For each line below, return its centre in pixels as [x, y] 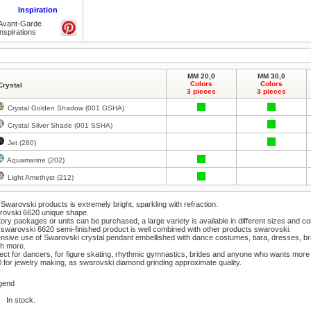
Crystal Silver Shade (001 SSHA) [59, 125]
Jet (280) [21, 143]
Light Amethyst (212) [40, 177]
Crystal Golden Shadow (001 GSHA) [65, 108]
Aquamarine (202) [35, 160]
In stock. [21, 300]
